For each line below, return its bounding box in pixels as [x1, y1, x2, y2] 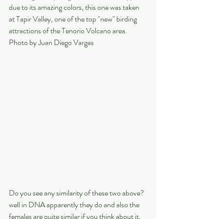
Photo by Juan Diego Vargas [9, 36, 94, 48]
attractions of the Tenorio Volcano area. [9, 24, 129, 36]
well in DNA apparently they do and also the [9, 198, 141, 210]
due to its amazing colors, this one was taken [9, 1, 141, 13]
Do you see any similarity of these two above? [9, 187, 146, 198]
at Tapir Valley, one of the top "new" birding [9, 13, 138, 24]
